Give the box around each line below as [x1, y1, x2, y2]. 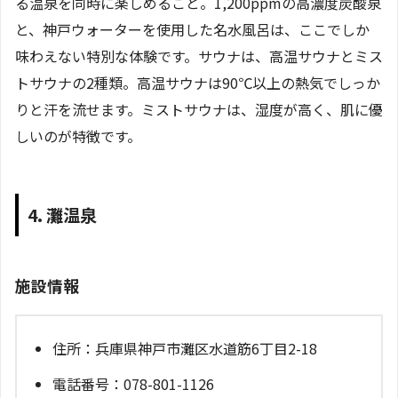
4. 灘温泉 [28, 202, 97, 227]
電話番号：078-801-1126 [52, 373, 214, 395]
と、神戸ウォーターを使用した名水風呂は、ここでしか [15, 19, 370, 41]
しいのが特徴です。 [15, 125, 141, 147]
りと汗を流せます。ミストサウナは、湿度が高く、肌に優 [15, 99, 383, 121]
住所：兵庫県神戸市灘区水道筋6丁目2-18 [52, 338, 317, 360]
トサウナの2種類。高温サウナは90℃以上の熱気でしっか [15, 72, 380, 94]
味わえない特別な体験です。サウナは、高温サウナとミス [15, 45, 383, 68]
